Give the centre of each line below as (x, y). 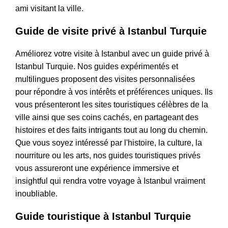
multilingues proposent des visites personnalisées (105, 79)
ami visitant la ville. (49, 9)
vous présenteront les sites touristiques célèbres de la (112, 105)
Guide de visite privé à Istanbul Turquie (111, 31)
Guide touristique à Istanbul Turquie (103, 217)
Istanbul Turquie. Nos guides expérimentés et (97, 67)
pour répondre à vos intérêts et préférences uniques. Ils (114, 92)
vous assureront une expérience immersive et (97, 168)
